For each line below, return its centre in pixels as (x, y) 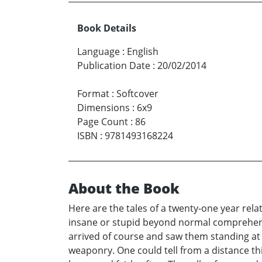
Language (99, 52)
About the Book (124, 188)
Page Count (103, 122)
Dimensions (104, 108)
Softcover (137, 94)
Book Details (107, 28)
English (143, 52)
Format (93, 94)
